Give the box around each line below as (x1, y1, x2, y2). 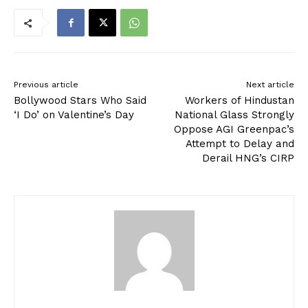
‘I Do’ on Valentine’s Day (14, 109, 134, 122)
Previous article (14, 80, 78, 90)
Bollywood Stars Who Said (14, 94, 146, 107)
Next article (245, 80, 294, 90)
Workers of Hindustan (184, 94, 294, 107)
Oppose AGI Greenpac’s (173, 123, 294, 136)
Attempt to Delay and (185, 137, 294, 151)
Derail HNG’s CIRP (201, 152, 294, 165)
